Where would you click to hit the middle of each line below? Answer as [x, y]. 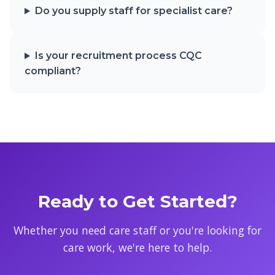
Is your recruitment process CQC [118, 56]
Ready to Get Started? [137, 202]
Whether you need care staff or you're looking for [137, 230]
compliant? [53, 71]
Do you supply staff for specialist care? [134, 11]
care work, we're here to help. [137, 248]
